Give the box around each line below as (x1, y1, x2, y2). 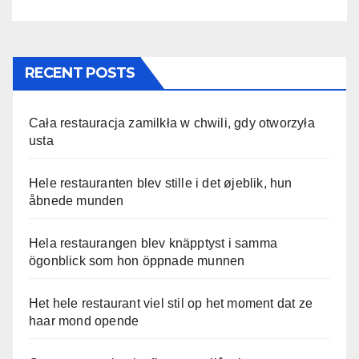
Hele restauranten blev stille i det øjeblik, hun (29, 175, 292, 190)
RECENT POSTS (25, 63, 135, 82)
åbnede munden (29, 193, 124, 208)
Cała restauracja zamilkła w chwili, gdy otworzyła (29, 115, 315, 130)
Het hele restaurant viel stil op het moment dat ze (29, 296, 313, 310)
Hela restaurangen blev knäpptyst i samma (29, 236, 277, 250)
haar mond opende (29, 313, 139, 328)
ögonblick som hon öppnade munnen (29, 253, 245, 268)
